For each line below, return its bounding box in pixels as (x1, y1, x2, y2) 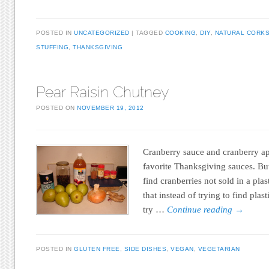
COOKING (165, 29, 196, 36)
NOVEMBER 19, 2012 (77, 104, 144, 112)
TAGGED (136, 29, 165, 36)
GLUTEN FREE (74, 245, 120, 252)
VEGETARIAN (198, 245, 240, 252)
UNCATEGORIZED (74, 29, 130, 36)
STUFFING (36, 43, 69, 50)
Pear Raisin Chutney (36, 83, 169, 101)
